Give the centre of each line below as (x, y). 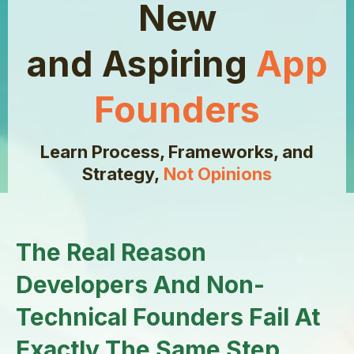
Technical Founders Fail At (168, 317)
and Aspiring (141, 64)
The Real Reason (111, 252)
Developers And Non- (140, 284)
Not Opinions (218, 174)
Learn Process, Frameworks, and (177, 152)
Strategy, (123, 174)
